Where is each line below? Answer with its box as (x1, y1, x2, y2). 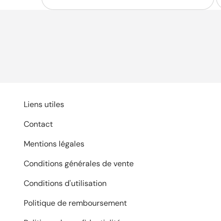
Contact (24, 119, 53, 130)
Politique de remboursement (24, 198, 127, 209)
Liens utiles (24, 99, 64, 110)
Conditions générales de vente (24, 158, 134, 169)
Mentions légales (24, 139, 84, 149)
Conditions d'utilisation (24, 178, 107, 189)
